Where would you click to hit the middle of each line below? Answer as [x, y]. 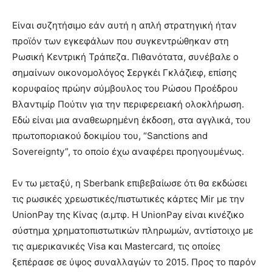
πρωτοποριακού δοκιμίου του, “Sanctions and [110, 136]
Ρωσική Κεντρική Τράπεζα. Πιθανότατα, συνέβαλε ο [125, 57]
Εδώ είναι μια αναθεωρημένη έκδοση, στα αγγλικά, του [131, 120]
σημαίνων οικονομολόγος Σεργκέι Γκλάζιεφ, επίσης [124, 73]
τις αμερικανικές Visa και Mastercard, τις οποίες [116, 246]
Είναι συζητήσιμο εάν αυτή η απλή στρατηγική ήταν [124, 25]
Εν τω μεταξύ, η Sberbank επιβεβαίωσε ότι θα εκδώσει [130, 183]
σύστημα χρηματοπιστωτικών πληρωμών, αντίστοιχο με [133, 230]
